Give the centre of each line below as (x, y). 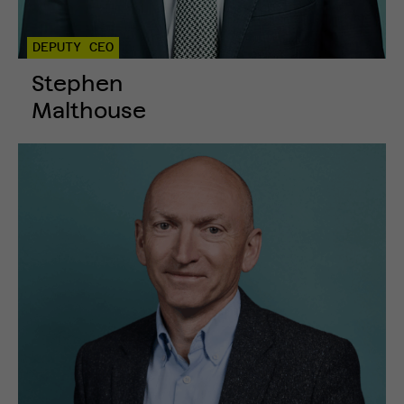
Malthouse (89, 112)
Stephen (77, 85)
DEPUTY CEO (73, 48)
